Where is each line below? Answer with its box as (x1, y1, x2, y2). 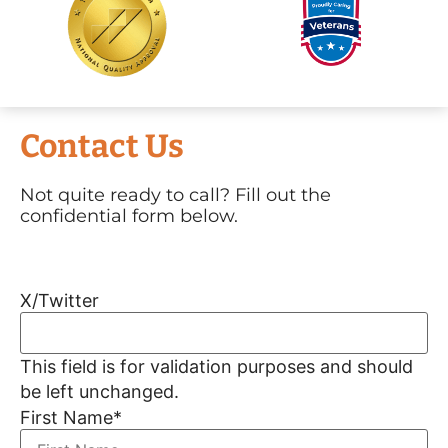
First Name (20, 407, 113, 429)
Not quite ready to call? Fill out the (20, 183, 331, 206)
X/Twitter (20, 290, 99, 312)
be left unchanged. (20, 380, 179, 402)
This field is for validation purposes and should (20, 355, 413, 377)
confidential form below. (20, 204, 238, 227)
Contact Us (20, 126, 184, 165)
